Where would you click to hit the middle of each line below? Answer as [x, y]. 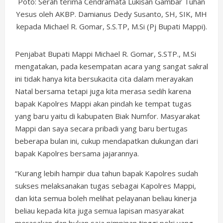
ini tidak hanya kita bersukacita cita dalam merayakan [104, 78]
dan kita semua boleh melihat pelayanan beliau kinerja [106, 198]
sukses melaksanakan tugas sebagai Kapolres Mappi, [106, 185]
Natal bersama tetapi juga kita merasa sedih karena [103, 91]
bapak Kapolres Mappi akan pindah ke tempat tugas [103, 103]
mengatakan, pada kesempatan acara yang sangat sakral [111, 66]
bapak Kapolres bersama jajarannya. [77, 153]
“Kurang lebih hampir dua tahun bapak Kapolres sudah [107, 173]
